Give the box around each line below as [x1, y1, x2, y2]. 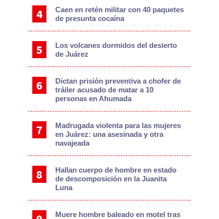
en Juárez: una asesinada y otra [55, 130, 164, 138]
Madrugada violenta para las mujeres [55, 121, 181, 130]
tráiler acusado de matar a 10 [55, 85, 154, 94]
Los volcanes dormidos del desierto [55, 41, 177, 49]
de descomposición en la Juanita [55, 174, 167, 183]
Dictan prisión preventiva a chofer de [55, 76, 181, 85]
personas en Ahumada [55, 94, 132, 103]
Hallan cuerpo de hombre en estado [55, 165, 177, 174]
